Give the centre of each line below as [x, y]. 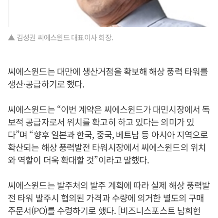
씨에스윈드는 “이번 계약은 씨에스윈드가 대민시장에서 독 [109, 109]
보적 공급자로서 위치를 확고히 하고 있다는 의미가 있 [101, 122]
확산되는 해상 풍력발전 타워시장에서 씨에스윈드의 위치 [107, 147]
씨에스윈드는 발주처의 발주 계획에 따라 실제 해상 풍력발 [109, 185]
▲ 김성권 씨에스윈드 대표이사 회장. [60, 37]
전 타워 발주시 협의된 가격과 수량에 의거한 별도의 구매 [106, 198]
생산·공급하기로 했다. [46, 84]
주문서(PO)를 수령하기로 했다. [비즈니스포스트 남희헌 [104, 210]
